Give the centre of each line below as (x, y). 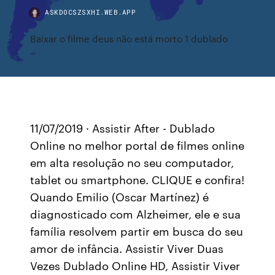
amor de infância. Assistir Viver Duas (127, 248)
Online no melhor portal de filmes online (137, 145)
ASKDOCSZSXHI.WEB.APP (91, 12)
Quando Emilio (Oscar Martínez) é (120, 196)
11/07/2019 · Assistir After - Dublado (123, 128)
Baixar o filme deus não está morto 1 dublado (129, 38)
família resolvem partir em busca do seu (137, 231)
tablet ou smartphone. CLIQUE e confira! (137, 179)
